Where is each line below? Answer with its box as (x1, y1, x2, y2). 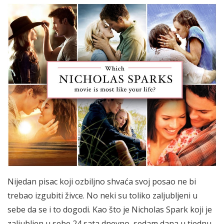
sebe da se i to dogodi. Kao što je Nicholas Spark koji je (7, 203, 212, 215)
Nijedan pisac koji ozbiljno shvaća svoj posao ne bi (7, 175, 196, 187)
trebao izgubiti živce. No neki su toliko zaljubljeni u (7, 189, 197, 201)
